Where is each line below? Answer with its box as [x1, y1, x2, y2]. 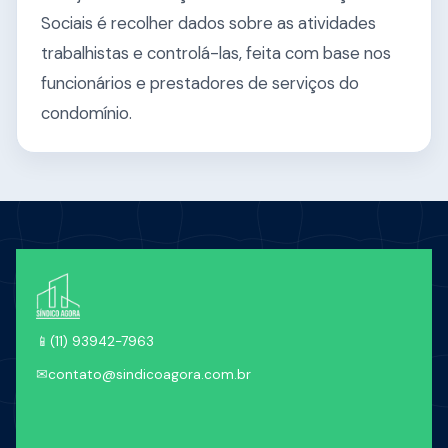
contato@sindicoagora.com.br [48, 366, 251, 384]
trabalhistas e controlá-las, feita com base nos [41, 42, 391, 65]
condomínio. [41, 102, 132, 125]
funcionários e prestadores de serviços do [41, 72, 359, 95]
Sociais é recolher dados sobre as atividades [41, 12, 376, 35]
